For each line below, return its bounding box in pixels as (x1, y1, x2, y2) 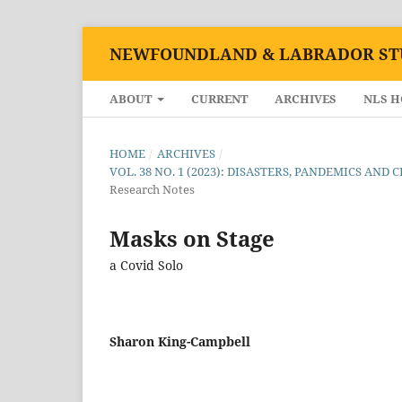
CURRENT (191, 90, 249, 107)
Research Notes (109, 180, 195, 197)
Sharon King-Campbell (109, 332, 250, 350)
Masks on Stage (109, 223, 275, 253)
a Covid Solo (109, 256, 183, 274)
